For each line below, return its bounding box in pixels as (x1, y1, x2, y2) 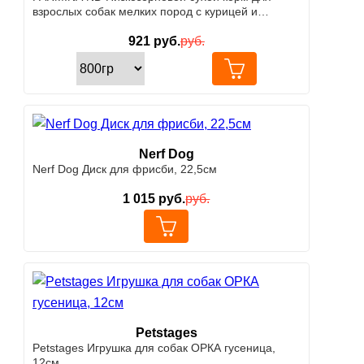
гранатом (32, 19, 82, 33)
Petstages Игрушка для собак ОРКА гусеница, (32, 341, 275, 355)
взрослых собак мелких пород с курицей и (32, 5, 258, 19)
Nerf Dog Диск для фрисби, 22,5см (32, 162, 217, 176)
